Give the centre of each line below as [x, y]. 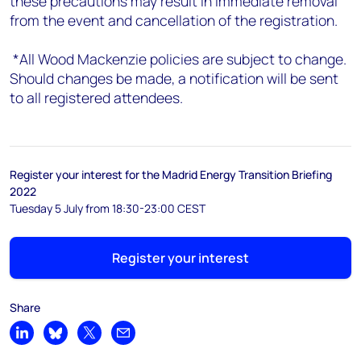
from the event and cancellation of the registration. [174, 20]
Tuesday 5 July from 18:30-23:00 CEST [108, 208]
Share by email [160, 340]
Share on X [115, 340]
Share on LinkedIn [65, 340]
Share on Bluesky [98, 340]
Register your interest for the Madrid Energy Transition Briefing [171, 174]
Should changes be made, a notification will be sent [174, 78]
